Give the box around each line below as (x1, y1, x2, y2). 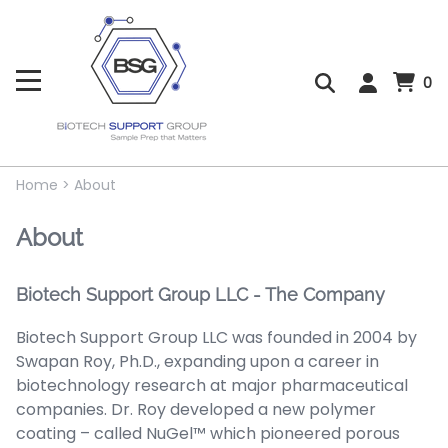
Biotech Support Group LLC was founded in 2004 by (16, 326, 417, 350)
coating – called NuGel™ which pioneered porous (16, 422, 400, 446)
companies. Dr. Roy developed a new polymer (16, 398, 376, 422)
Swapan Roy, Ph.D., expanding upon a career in (16, 350, 379, 374)
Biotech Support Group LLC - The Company (16, 284, 385, 306)
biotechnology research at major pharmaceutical (16, 374, 408, 398)
